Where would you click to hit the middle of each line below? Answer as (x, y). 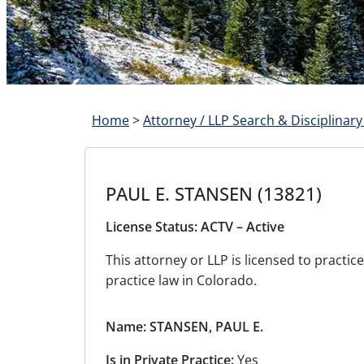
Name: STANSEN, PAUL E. (184, 327)
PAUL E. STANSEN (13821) (214, 194)
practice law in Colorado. (181, 281)
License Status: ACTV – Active (195, 227)
